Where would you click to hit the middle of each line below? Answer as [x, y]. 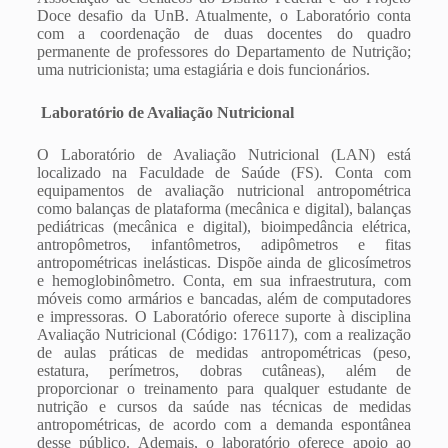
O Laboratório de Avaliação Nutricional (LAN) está [224, 154]
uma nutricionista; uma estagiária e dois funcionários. [203, 69]
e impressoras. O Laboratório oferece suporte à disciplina [224, 316]
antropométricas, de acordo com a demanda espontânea [224, 424]
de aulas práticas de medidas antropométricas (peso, [224, 352]
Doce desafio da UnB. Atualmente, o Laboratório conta [224, 15]
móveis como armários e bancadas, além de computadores [224, 298]
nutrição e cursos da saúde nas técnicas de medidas [224, 406]
